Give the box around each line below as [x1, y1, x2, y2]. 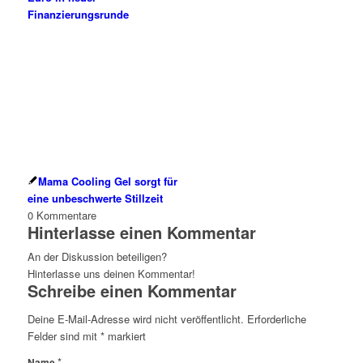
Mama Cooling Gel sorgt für [37, 173, 177, 190]
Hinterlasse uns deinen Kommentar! [27, 266, 195, 282]
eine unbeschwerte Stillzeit [27, 190, 163, 207]
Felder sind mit [27, 328, 100, 344]
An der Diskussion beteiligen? [27, 249, 167, 265]
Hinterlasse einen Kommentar [27, 220, 256, 245]
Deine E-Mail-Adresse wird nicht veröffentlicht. [27, 311, 244, 327]
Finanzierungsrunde [27, 6, 129, 23]
